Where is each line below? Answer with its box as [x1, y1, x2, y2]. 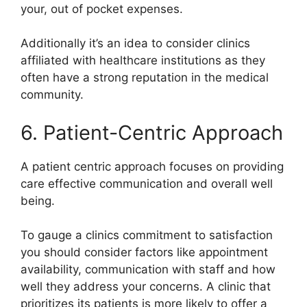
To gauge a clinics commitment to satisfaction [21, 228, 273, 243]
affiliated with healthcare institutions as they [21, 53, 265, 68]
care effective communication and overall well [21, 176, 273, 191]
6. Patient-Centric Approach [21, 120, 283, 145]
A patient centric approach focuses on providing [21, 159, 284, 173]
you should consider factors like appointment [21, 245, 268, 260]
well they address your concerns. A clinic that [21, 280, 271, 294]
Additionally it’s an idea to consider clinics [21, 36, 250, 51]
